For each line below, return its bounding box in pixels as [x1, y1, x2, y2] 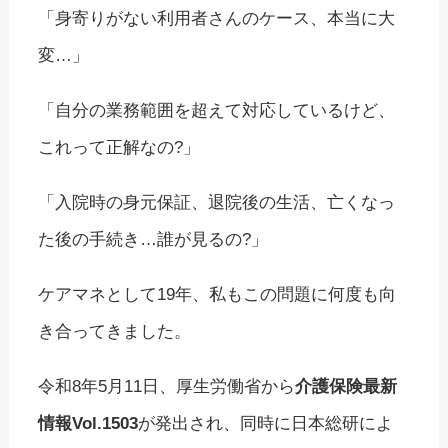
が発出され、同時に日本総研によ [138, 414, 394, 434]
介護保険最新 [295, 377, 398, 397]
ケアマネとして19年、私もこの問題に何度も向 [38, 285, 397, 305]
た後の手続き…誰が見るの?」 [38, 230, 269, 250]
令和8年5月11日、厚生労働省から [38, 377, 296, 397]
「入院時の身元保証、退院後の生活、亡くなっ [38, 193, 396, 213]
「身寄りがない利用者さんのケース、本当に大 [38, 9, 396, 29]
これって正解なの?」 [38, 138, 201, 158]
